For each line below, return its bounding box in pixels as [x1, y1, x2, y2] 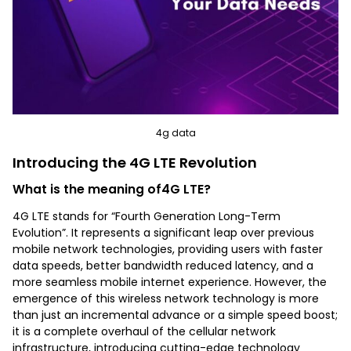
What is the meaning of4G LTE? [13, 181, 211, 197]
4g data [155, 126, 196, 139]
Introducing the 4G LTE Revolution [13, 153, 257, 172]
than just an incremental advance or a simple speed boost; [13, 307, 338, 323]
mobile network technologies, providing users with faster [13, 241, 323, 257]
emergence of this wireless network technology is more [13, 291, 319, 306]
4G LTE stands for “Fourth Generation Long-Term [13, 208, 280, 224]
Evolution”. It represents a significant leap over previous [13, 225, 314, 241]
